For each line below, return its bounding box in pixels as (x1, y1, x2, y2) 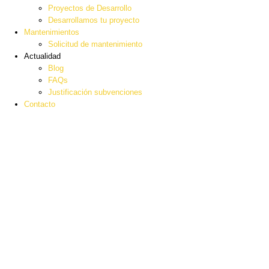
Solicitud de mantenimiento (48, 40, 142, 49)
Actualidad (24, 52, 61, 61)
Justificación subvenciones (48, 88, 142, 97)
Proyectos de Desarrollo (48, 4, 131, 13)
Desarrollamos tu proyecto (48, 16, 139, 25)
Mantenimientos (24, 28, 79, 37)
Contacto (24, 100, 55, 109)
